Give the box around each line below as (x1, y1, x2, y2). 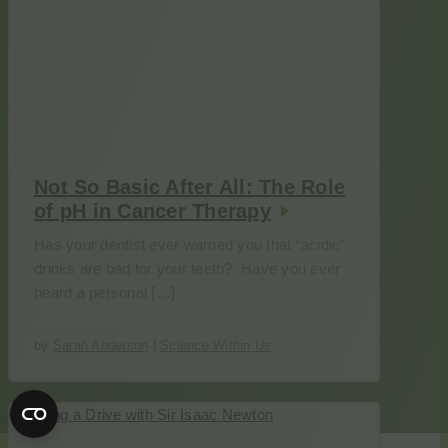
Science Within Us (160, 338, 272, 353)
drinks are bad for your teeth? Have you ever (34, 260, 341, 277)
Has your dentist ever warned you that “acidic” (34, 236, 346, 253)
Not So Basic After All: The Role (34, 176, 345, 198)
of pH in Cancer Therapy (34, 200, 271, 222)
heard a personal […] (34, 284, 175, 301)
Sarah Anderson (52, 338, 149, 353)
